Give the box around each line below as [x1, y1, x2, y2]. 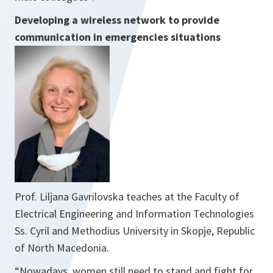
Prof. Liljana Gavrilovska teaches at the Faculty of [15, 190, 239, 204]
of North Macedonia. [15, 241, 116, 255]
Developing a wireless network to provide [15, 13, 219, 27]
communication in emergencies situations [15, 30, 221, 44]
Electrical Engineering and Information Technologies [15, 207, 254, 221]
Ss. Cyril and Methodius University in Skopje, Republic [15, 224, 255, 238]
